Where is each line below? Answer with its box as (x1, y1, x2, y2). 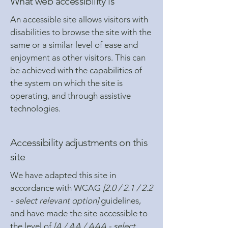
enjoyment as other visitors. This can (10, 52, 146, 63)
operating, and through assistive (10, 91, 131, 101)
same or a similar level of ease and (10, 40, 138, 50)
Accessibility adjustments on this (10, 136, 148, 149)
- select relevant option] (10, 195, 99, 206)
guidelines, (99, 195, 141, 206)
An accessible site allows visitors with (10, 14, 148, 24)
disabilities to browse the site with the (10, 27, 151, 37)
